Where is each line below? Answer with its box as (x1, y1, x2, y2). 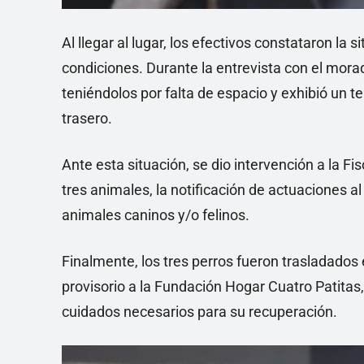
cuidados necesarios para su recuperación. (62, 302, 337, 320)
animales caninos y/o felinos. (62, 206, 249, 223)
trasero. (62, 109, 112, 127)
